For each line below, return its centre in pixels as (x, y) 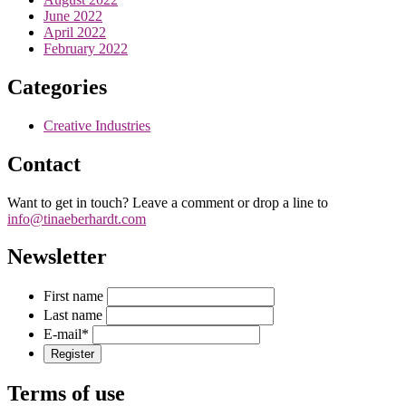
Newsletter (57, 257)
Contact (44, 164)
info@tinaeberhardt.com (77, 218)
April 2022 (75, 32)
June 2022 (73, 15)
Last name (73, 315)
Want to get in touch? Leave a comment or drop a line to (168, 202)
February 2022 (86, 48)
